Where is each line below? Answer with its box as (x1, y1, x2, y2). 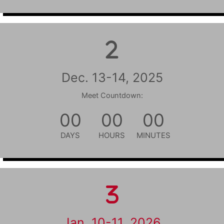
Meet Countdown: (81, 90, 143, 100)
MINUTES (136, 130, 171, 140)
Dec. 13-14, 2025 (61, 69, 163, 85)
